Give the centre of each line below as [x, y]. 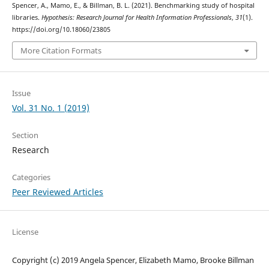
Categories [31, 177]
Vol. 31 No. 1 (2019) [50, 108]
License [25, 232]
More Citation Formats [61, 51]
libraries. [26, 17]
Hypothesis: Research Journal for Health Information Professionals [136, 17]
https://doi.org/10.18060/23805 [61, 29]
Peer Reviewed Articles [57, 192]
